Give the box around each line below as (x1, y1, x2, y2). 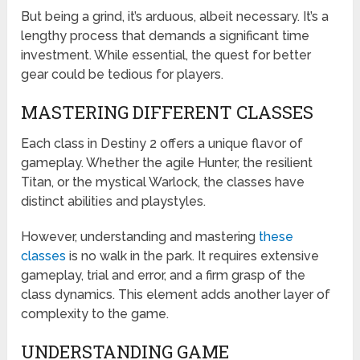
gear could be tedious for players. (21, 67, 224, 83)
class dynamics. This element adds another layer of (21, 287, 331, 303)
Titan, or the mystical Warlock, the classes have (21, 174, 305, 190)
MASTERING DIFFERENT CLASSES (21, 100, 314, 125)
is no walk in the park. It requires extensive (66, 248, 320, 264)
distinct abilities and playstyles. (21, 194, 207, 210)
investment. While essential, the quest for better (21, 47, 312, 63)
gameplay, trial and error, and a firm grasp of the (21, 268, 306, 284)
